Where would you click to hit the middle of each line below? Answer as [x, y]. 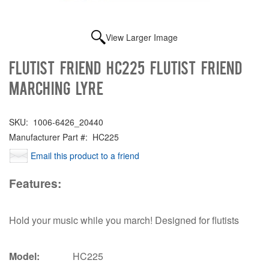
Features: [35, 183]
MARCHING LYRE [56, 87]
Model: [24, 256]
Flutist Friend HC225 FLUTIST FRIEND [125, 67]
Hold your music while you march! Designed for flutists [124, 220]
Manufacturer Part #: [48, 137]
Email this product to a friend [85, 155]
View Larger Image [142, 37]
